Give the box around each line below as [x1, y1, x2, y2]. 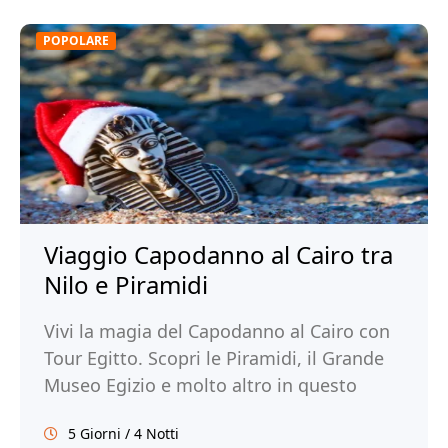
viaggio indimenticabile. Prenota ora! [44, 400, 358, 424]
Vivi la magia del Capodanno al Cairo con [44, 319, 390, 343]
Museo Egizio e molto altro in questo [44, 373, 357, 397]
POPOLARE [43, 32, 109, 49]
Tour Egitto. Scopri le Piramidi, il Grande [44, 346, 384, 370]
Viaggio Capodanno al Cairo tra [44, 238, 393, 271]
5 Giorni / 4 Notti [68, 424, 179, 443]
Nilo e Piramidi [44, 268, 208, 301]
